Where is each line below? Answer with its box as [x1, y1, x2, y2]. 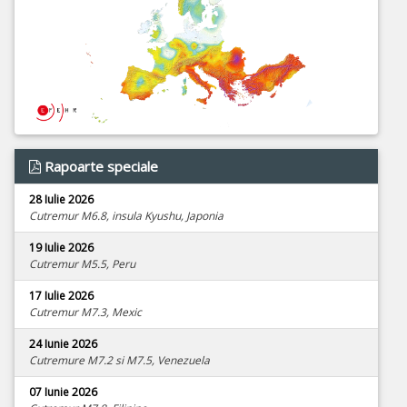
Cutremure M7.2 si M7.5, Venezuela [29, 352, 210, 369]
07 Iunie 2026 [29, 384, 97, 401]
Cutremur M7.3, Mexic [29, 304, 142, 321]
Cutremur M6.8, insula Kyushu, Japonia [29, 208, 223, 224]
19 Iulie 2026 [29, 240, 94, 256]
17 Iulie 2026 [29, 288, 94, 304]
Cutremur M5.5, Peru [29, 256, 135, 273]
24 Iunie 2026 [29, 336, 97, 352]
